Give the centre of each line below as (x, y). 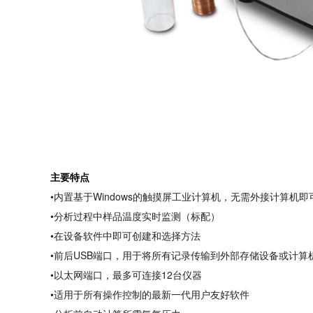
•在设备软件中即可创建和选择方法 (125, 235)
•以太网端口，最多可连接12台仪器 (126, 275)
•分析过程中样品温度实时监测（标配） (135, 216)
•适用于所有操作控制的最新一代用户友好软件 (150, 294)
